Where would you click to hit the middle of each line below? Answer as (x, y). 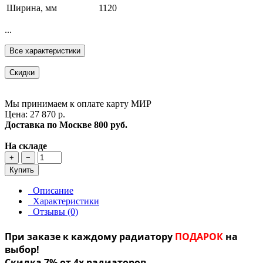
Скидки (22, 73)
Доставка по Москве (48, 125)
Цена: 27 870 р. (35, 114)
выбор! (22, 249)
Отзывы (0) (53, 212)
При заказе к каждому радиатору (90, 236)
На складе (26, 146)
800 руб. (111, 125)
